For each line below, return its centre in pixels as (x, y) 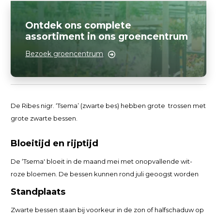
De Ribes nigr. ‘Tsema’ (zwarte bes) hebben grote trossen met (108, 106)
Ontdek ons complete (78, 25)
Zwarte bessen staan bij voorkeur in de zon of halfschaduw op (108, 210)
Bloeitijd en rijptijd (55, 143)
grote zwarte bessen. (45, 118)
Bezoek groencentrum (64, 54)
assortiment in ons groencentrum (107, 37)
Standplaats (38, 192)
